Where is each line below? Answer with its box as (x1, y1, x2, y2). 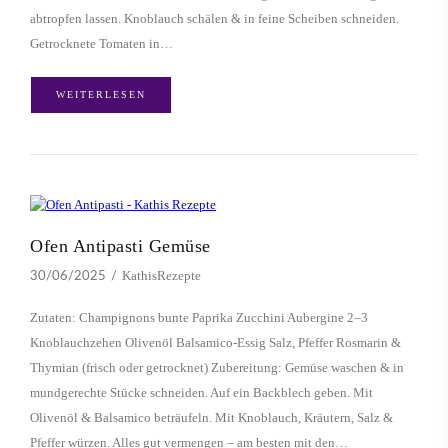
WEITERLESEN (56, 89, 146, 101)
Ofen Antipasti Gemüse (30, 236, 211, 257)
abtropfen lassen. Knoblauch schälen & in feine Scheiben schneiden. (30, 11, 399, 27)
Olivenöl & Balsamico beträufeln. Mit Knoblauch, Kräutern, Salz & (30, 410, 393, 426)
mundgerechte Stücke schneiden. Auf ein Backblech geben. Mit (30, 385, 373, 401)
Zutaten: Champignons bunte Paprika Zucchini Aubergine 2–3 (30, 310, 368, 326)
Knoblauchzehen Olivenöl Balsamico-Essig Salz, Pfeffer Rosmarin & (30, 335, 401, 351)
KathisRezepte (122, 268, 201, 284)
